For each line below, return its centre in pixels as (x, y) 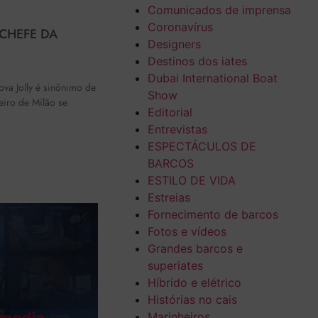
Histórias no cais (192, 300)
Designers (174, 44)
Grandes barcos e (195, 249)
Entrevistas (177, 130)
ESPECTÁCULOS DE (202, 147)
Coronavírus (180, 27)
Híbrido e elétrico (194, 283)
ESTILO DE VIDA (191, 181)
